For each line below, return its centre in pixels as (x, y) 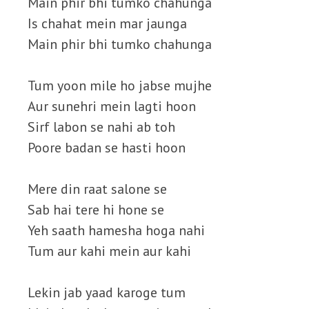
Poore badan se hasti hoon (107, 148)
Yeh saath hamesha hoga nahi (116, 230)
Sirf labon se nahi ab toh (101, 127)
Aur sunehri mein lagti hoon (112, 106)
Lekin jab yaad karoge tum (107, 292)
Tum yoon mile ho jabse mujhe (120, 86)
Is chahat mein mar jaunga (107, 23)
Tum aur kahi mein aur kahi (109, 251)
